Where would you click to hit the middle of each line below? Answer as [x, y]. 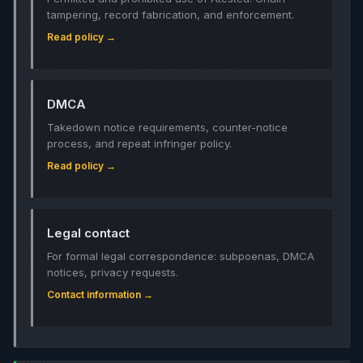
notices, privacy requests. [113, 272]
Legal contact [88, 233]
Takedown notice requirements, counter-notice [167, 127]
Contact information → [100, 295]
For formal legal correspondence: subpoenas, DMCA [181, 256]
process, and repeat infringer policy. [139, 143]
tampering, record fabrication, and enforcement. [171, 15]
